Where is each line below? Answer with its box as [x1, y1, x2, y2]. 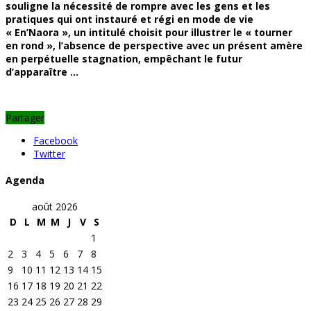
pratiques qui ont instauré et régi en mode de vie [6, 12, 253, 26]
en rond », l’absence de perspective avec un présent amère [6, 39, 303, 53]
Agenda [6, 173, 44, 187]
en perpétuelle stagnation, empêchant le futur [6, 52, 242, 66]
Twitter [33, 147, 65, 161]
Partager [6, 111, 44, 125]
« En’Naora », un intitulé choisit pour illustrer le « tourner [6, 26, 292, 40]
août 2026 [32, 199, 78, 213]
